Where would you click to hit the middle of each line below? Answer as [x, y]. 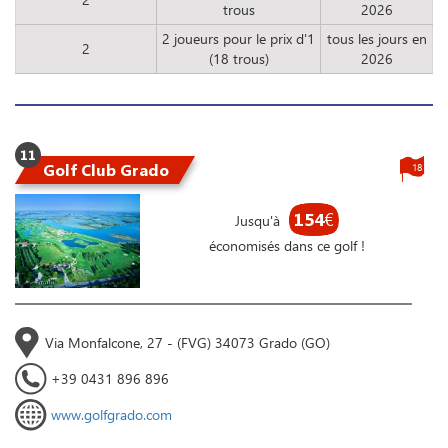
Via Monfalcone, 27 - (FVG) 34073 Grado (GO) [187, 343]
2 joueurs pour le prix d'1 [238, 39]
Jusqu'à [259, 221]
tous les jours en [376, 39]
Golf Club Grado [106, 170]
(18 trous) [238, 59]
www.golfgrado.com [111, 415]
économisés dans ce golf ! [286, 246]
